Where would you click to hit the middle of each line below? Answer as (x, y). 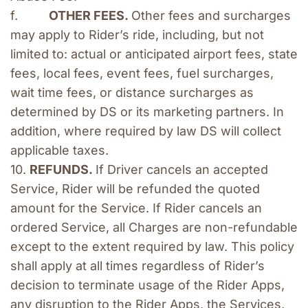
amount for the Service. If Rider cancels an (136, 208)
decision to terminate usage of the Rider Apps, (147, 285)
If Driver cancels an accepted (182, 170)
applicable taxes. (61, 151)
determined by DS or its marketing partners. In (147, 112)
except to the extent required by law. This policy (152, 247)
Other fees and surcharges (211, 16)
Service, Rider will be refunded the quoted (135, 189)
